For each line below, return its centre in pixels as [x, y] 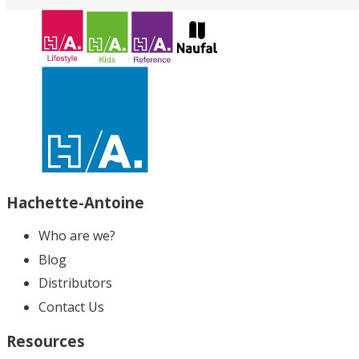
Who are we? [77, 236]
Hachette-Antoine [75, 202]
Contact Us [71, 307]
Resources [46, 341]
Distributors [75, 283]
